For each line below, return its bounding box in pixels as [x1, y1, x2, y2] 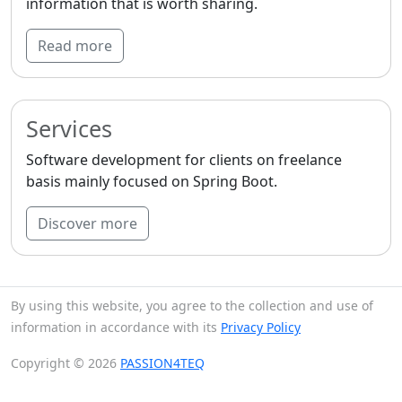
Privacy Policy [221, 319, 301, 336]
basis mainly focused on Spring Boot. [26, 171, 277, 191]
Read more [38, 36, 112, 56]
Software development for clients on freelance [26, 150, 342, 170]
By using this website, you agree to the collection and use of [11, 297, 373, 314]
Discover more [38, 214, 137, 233]
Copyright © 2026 [11, 354, 120, 371]
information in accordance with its [11, 319, 221, 336]
